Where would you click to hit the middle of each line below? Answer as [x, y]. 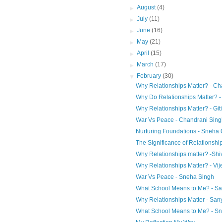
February [150, 76]
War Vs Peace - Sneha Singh [175, 177]
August [147, 8]
